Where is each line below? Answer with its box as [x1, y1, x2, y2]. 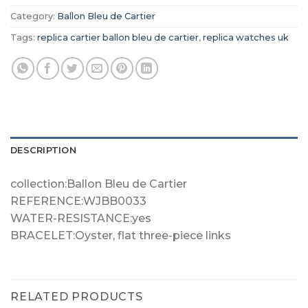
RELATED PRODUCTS [10, 290, 143, 304]
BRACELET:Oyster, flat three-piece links [10, 229, 231, 243]
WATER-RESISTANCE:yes [10, 212, 151, 225]
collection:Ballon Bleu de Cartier [10, 177, 187, 191]
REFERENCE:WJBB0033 [10, 195, 146, 208]
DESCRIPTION [10, 145, 76, 156]
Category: [10, 11, 57, 22]
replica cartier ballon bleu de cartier [37, 32, 199, 43]
